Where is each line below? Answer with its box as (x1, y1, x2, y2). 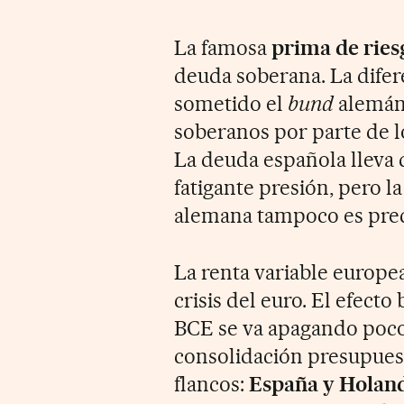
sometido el (174, 90, 289, 116)
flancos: (174, 371, 250, 397)
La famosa (174, 34, 272, 60)
